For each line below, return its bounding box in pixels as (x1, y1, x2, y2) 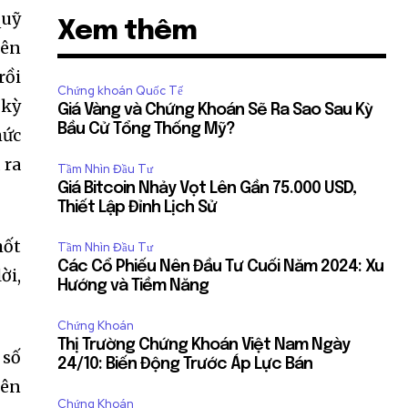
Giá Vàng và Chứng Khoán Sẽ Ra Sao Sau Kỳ (57, 101, 373, 118)
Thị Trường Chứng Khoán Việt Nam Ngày (57, 336, 351, 353)
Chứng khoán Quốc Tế (57, 82, 184, 98)
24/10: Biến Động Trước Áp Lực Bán (57, 355, 313, 372)
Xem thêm (57, 16, 198, 46)
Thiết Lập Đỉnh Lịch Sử (57, 199, 218, 216)
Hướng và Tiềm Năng (57, 277, 209, 294)
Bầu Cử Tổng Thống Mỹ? (57, 120, 236, 138)
